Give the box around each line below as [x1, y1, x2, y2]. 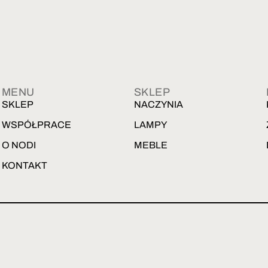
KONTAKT [1, 160, 47, 170]
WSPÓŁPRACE [1, 119, 71, 130]
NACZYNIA [133, 99, 183, 109]
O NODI [1, 139, 36, 150]
